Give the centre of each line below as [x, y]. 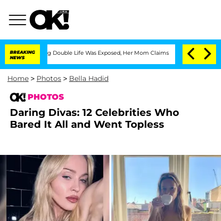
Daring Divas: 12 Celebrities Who [94, 112]
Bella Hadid [89, 78]
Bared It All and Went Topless [87, 124]
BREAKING [22, 52]
